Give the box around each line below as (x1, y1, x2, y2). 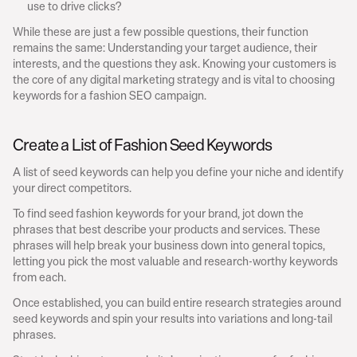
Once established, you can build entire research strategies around (13, 292, 341, 312)
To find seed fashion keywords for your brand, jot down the (13, 203, 304, 222)
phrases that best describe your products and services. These (13, 219, 320, 238)
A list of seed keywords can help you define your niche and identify (13, 162, 343, 181)
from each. (13, 267, 66, 286)
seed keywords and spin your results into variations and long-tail (13, 308, 332, 328)
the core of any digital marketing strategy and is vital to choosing (13, 69, 335, 88)
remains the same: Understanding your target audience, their (13, 37, 317, 57)
